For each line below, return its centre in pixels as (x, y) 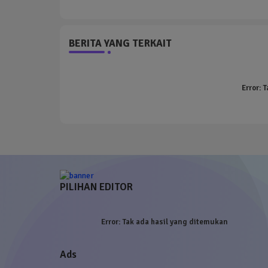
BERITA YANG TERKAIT (120, 43)
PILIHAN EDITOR (96, 187)
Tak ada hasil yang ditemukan (175, 222)
